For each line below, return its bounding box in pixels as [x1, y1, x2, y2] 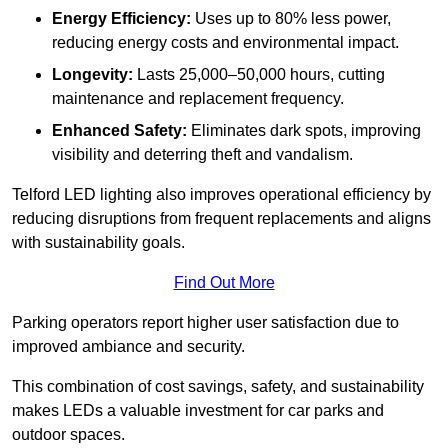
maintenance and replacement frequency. [52, 90, 344, 108]
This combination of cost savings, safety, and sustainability [12, 378, 424, 396]
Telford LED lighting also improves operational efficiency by [12, 186, 431, 204]
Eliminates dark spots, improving [187, 122, 421, 140]
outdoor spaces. [12, 426, 125, 444]
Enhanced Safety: [52, 122, 187, 140]
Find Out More [173, 274, 275, 292]
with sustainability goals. [12, 234, 185, 252]
